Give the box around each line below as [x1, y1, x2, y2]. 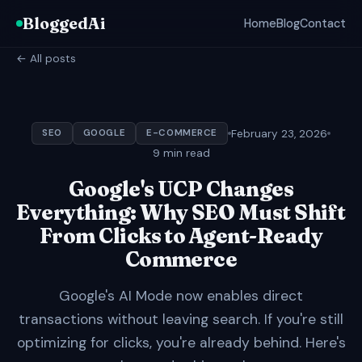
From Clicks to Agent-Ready [39, 223, 323, 249]
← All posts [16, 52, 76, 65]
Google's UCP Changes [68, 176, 294, 202]
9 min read [152, 146, 210, 160]
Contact [300, 15, 346, 31]
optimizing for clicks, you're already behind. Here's [16, 334, 346, 351]
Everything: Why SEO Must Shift [16, 200, 346, 225]
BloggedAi [23, 14, 105, 33]
